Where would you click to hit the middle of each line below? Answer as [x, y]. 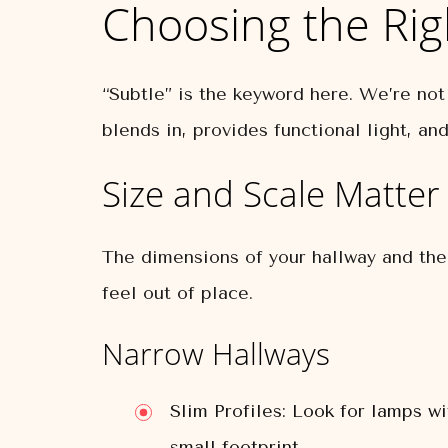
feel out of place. [177, 293]
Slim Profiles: [228, 411]
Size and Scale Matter [271, 193]
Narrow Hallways [216, 353]
